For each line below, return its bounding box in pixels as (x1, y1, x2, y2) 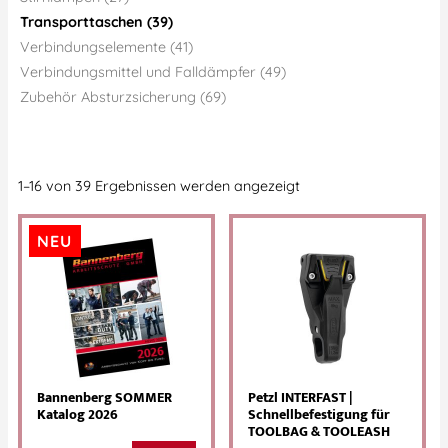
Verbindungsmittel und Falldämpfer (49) (20, 62, 286, 81)
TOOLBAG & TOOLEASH (248, 419, 390, 444)
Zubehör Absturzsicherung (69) (20, 87, 226, 106)
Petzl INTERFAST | (248, 385, 352, 410)
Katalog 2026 (37, 402, 118, 427)
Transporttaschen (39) (20, 12, 173, 31)
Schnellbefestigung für (248, 402, 390, 427)
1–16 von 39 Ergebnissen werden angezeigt (18, 177, 300, 196)
